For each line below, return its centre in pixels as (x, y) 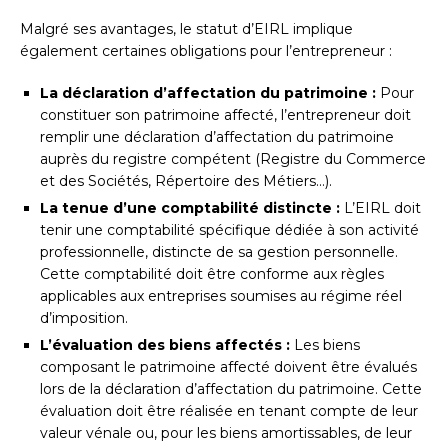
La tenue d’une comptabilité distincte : (190, 208)
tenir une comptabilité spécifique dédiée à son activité (229, 230)
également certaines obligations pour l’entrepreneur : (206, 51)
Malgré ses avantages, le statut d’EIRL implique (186, 29)
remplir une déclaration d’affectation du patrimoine (217, 137)
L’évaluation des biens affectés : (165, 345)
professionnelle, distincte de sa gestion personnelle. (219, 252)
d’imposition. (84, 318)
